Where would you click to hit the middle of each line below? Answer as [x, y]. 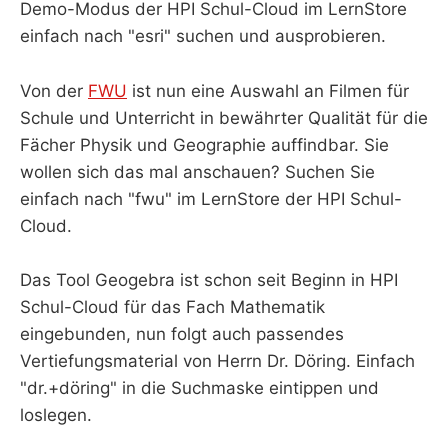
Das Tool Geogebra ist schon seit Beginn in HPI [209, 279]
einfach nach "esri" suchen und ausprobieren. [203, 36]
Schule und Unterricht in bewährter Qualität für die [224, 117]
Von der [54, 90]
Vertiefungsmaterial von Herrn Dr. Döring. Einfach [217, 360]
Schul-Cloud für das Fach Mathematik [172, 306]
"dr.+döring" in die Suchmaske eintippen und [199, 387]
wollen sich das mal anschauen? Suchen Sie [197, 171]
